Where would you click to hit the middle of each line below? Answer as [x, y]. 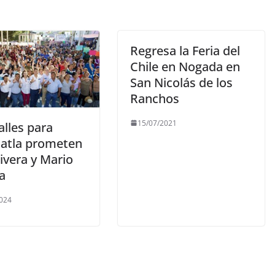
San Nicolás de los [181, 82]
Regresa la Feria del [185, 50]
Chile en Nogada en [185, 66]
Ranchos [155, 98]
